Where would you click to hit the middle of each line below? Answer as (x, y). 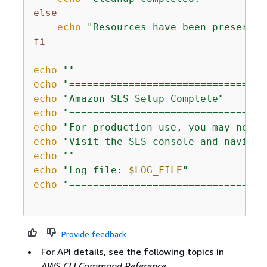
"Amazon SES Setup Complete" (143, 99)
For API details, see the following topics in (132, 252)
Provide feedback (94, 234)
